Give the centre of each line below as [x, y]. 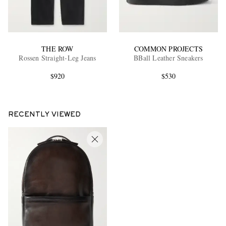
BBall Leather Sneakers [168, 58]
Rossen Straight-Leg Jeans [58, 58]
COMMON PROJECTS [168, 48]
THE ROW [58, 48]
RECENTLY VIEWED [44, 115]
